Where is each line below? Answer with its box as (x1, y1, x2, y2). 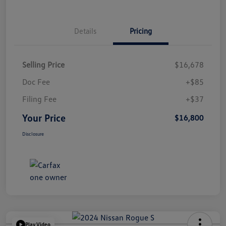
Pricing (130, 26, 152, 35)
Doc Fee (22, 76, 50, 87)
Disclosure (22, 130, 44, 137)
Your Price (22, 111, 66, 124)
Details (74, 26, 96, 35)
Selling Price (22, 59, 65, 70)
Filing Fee (22, 93, 56, 104)
